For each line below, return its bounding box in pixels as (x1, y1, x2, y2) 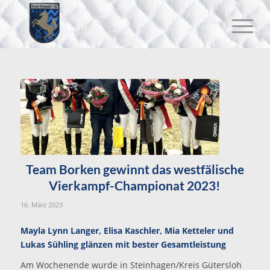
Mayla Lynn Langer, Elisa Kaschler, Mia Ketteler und (20, 224, 234, 236)
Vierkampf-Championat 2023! (49, 177, 221, 193)
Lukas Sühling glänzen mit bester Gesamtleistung (20, 238, 226, 250)
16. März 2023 (20, 199, 63, 209)
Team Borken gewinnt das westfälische (25, 161, 244, 177)
